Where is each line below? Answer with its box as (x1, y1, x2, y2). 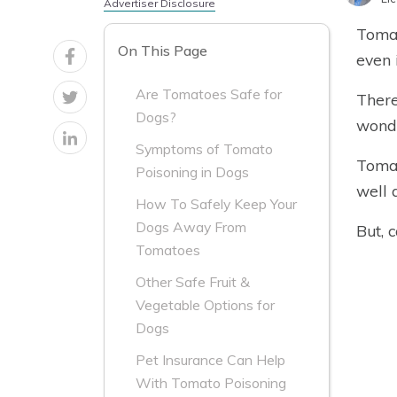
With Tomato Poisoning (136, 374, 286, 393)
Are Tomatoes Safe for (136, 85, 282, 104)
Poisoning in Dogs (136, 163, 249, 182)
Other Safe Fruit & (136, 273, 250, 292)
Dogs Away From (136, 218, 246, 237)
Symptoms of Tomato (136, 140, 273, 159)
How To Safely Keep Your (136, 195, 297, 214)
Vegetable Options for (136, 296, 275, 315)
